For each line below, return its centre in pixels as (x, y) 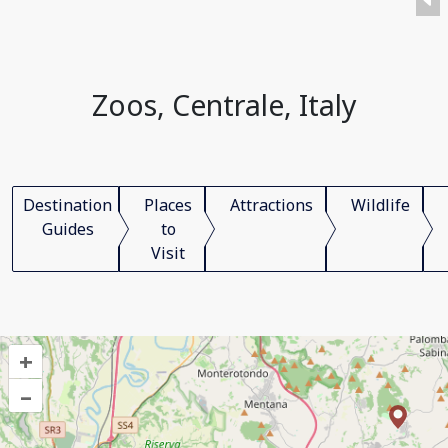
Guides (67, 229)
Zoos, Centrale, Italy (224, 104)
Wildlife (380, 205)
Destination (67, 205)
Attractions (271, 205)
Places (168, 205)
